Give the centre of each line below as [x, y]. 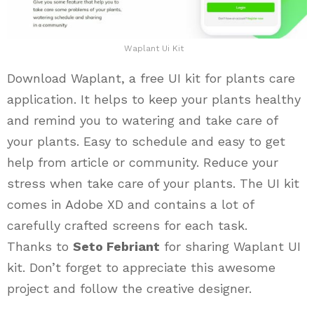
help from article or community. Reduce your [143, 162]
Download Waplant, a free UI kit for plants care [151, 78]
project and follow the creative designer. [129, 288]
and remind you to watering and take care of [142, 120]
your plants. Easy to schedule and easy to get [146, 141]
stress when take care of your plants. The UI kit [153, 183]
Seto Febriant [116, 246]
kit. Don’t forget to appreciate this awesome [141, 267]
